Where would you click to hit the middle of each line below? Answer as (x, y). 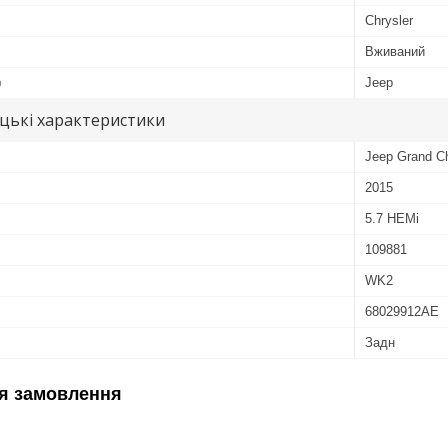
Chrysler (389, 20)
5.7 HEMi (392, 218)
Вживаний (395, 51)
